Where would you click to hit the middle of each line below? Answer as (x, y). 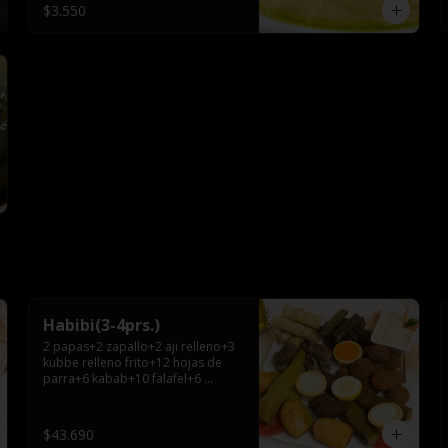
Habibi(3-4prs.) (101, 325)
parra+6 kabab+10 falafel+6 (122, 378)
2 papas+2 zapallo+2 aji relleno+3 (139, 346)
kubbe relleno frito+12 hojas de (132, 362)
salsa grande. (81, 410)
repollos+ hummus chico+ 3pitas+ (139, 394)
